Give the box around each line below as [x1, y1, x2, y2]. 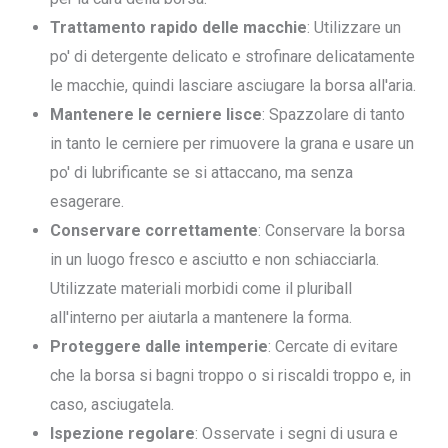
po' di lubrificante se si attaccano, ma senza [50, 163, 353, 182]
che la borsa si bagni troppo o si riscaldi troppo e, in [50, 366, 411, 385]
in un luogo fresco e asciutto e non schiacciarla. [50, 250, 379, 269]
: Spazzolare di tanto [262, 105, 405, 124]
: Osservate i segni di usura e [195, 424, 398, 443]
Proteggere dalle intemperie [50, 337, 268, 356]
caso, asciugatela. [50, 395, 174, 414]
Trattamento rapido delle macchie [50, 18, 307, 37]
